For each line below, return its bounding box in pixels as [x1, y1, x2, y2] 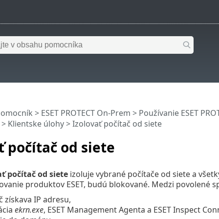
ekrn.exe [14, 204, 44, 215]
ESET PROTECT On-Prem [41, 108, 131, 119]
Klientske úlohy [7, 118, 64, 130]
